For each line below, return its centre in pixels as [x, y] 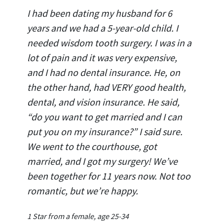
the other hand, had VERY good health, [107, 87]
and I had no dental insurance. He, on [104, 72]
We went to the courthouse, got [92, 146]
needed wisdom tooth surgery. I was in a [109, 42]
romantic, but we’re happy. [83, 190]
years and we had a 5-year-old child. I [103, 28]
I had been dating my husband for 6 [100, 13]
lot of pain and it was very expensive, [102, 57]
